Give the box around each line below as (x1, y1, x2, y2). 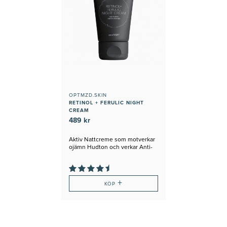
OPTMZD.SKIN (68, 92, 107, 98)
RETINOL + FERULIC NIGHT (68, 100, 144, 105)
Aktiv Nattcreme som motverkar (68, 136, 155, 143)
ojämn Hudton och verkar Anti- (68, 144, 153, 150)
